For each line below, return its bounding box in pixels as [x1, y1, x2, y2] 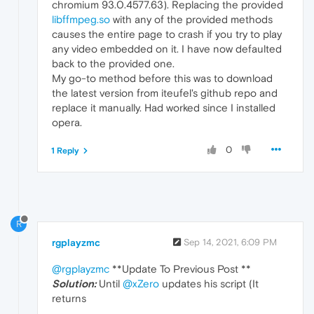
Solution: [52, 277, 96, 289]
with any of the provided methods [110, 13, 273, 25]
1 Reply [51, 145, 79, 156]
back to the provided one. [52, 57, 175, 69]
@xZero [123, 277, 159, 289]
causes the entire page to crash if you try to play [52, 27, 282, 40]
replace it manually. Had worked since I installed [52, 101, 275, 114]
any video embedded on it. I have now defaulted [52, 42, 282, 55]
